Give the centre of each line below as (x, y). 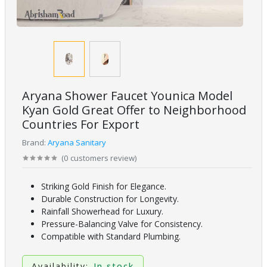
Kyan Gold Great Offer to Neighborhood (134, 110)
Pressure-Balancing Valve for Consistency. (122, 224)
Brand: (35, 143)
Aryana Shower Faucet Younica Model (127, 96)
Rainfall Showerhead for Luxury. (102, 212)
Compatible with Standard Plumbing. (111, 237)
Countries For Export (81, 125)
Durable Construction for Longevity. (110, 199)
